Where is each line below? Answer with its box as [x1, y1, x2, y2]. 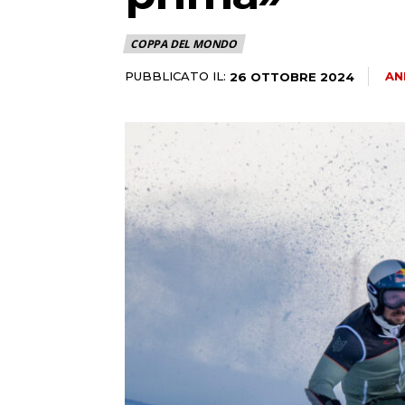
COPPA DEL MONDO [130, 36, 237, 52]
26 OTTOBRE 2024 [230, 69, 354, 84]
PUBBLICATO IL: [125, 69, 226, 83]
